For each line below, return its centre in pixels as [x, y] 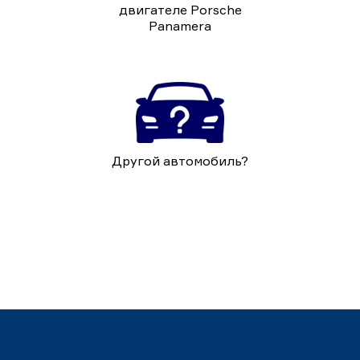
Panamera [180, 26]
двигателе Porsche [180, 10]
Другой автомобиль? [180, 161]
